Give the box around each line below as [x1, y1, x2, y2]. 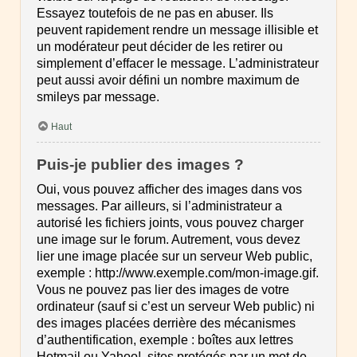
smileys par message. [37, 90, 159, 104]
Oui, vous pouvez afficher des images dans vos [37, 182, 302, 196]
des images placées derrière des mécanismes [37, 316, 296, 330]
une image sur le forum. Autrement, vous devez [37, 232, 300, 246]
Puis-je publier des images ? [37, 155, 244, 173]
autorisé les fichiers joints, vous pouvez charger [37, 215, 304, 229]
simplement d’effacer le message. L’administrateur [37, 57, 319, 71]
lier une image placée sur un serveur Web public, [37, 249, 312, 263]
